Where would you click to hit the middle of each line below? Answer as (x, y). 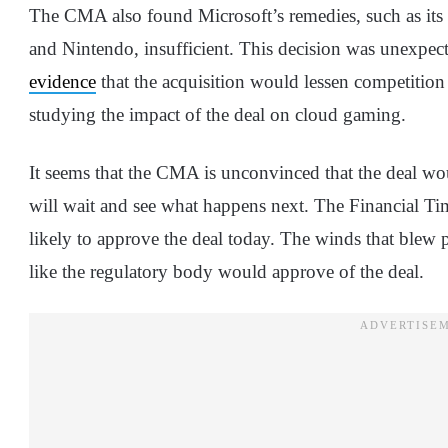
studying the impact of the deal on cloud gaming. (217, 115)
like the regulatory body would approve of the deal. (229, 272)
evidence (62, 82)
